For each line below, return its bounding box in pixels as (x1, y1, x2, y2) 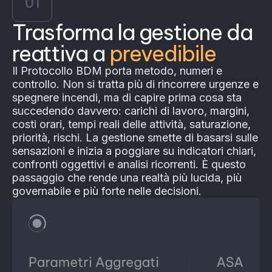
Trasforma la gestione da (12, 19, 253, 46)
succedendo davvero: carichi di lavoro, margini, (12, 104, 250, 118)
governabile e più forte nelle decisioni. (12, 185, 202, 198)
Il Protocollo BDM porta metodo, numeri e (12, 64, 222, 78)
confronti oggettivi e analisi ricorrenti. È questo (12, 158, 246, 171)
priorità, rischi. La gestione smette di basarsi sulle (12, 131, 258, 144)
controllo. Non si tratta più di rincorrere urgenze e (12, 78, 259, 91)
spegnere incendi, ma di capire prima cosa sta (12, 91, 242, 104)
